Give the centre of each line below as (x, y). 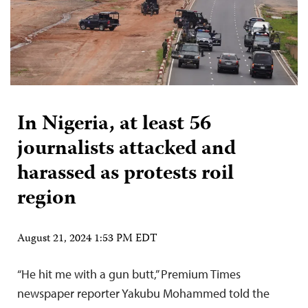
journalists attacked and (126, 149)
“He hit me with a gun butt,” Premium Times (129, 274)
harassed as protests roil (125, 174)
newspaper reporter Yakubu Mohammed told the (143, 293)
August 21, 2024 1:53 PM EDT (87, 239)
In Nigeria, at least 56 (114, 124)
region (47, 199)
